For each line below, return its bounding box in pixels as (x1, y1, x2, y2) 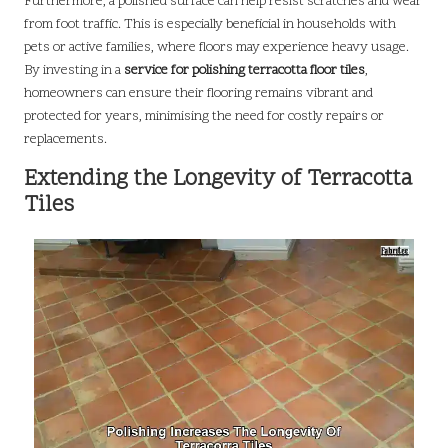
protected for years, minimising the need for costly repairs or (24, 107, 384, 127)
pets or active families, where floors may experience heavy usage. (24, 38, 409, 58)
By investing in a (24, 61, 124, 81)
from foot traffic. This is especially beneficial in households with (24, 15, 396, 35)
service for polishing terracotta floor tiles (124, 61, 365, 81)
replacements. (24, 130, 107, 150)
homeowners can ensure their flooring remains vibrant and (24, 84, 373, 104)
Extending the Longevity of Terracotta (24, 164, 412, 196)
